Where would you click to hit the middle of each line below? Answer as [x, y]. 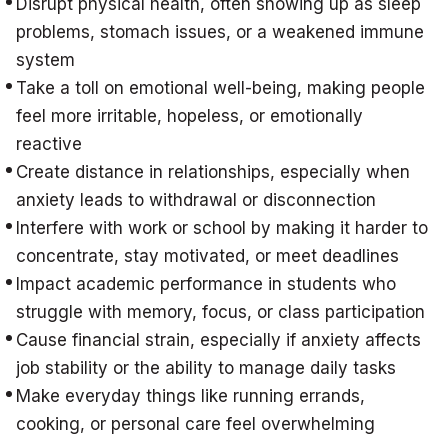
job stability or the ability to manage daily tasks [206, 368]
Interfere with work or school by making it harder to [222, 228]
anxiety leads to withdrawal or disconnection [196, 200]
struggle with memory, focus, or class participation [220, 312]
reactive [49, 144]
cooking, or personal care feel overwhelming [195, 424]
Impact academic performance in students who [206, 284]
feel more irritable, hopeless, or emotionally [189, 116]
